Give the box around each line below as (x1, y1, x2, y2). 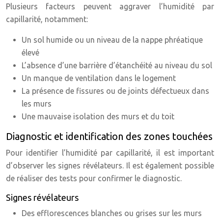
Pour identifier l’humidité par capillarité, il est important (6, 148, 214, 157)
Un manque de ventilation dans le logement (22, 74, 176, 82)
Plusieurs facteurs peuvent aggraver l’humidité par (6, 2, 214, 11)
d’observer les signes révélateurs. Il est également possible (6, 161, 214, 170)
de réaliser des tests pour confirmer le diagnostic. (6, 174, 182, 183)
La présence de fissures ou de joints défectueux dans (22, 86, 209, 95)
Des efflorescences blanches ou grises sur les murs (22, 209, 202, 218)
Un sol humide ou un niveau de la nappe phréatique (22, 35, 203, 44)
